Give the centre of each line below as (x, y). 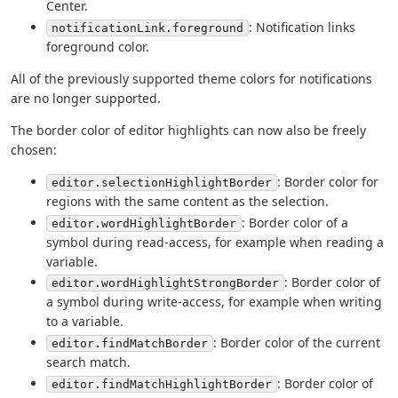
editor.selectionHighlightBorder (162, 183)
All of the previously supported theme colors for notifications (191, 79)
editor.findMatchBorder (130, 344)
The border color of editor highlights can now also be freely (188, 131)
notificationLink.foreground (147, 28)
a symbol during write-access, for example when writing (214, 302)
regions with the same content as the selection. (187, 202)
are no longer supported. (86, 99)
